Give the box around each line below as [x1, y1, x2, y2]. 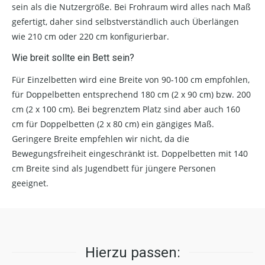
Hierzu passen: [85, 244, 180, 261]
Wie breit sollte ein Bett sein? [12, 51, 134, 63]
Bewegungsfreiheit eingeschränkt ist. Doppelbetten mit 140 [12, 147, 248, 159]
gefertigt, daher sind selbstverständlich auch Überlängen [12, 15, 239, 27]
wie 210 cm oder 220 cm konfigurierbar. [12, 30, 169, 42]
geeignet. [12, 177, 49, 189]
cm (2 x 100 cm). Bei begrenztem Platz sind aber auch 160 [12, 103, 240, 115]
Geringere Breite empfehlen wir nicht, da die [12, 132, 189, 144]
